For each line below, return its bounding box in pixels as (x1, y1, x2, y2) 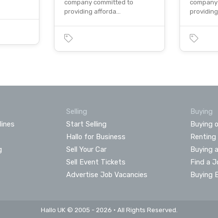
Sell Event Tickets (66, 157, 126, 166)
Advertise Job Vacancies (66, 170, 147, 179)
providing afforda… (64, 7, 121, 15)
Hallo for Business (66, 132, 126, 141)
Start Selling (66, 119, 107, 128)
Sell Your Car (66, 145, 107, 154)
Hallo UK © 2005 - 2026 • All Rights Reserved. (40, 206, 178, 214)
